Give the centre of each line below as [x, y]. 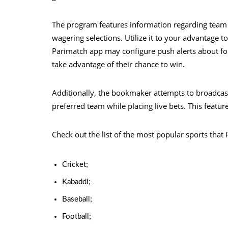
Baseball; [77, 199]
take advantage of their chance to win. [119, 64]
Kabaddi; [76, 182]
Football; [77, 217]
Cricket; [75, 165]
